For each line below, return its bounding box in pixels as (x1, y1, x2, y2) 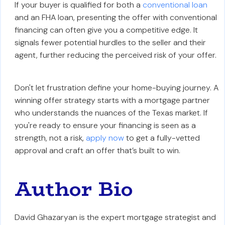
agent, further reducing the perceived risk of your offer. (14, 50, 216, 60)
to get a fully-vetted (124, 133, 200, 143)
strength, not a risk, (14, 133, 86, 143)
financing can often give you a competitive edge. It (14, 25, 198, 35)
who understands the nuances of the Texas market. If (14, 107, 208, 118)
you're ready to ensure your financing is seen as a (14, 120, 196, 131)
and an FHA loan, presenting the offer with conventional (14, 12, 217, 23)
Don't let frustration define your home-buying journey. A (14, 82, 218, 93)
